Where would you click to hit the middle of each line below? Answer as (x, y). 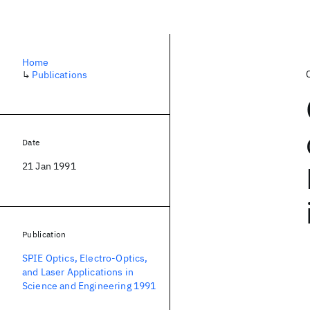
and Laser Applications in (78, 272)
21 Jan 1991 (49, 166)
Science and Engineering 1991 (89, 286)
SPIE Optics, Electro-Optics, (85, 258)
